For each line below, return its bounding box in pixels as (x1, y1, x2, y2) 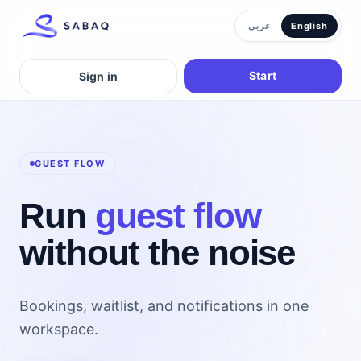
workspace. (19, 321, 98, 338)
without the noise (19, 233, 296, 272)
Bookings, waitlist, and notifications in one (19, 297, 309, 314)
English (290, 20, 328, 31)
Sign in (78, 69, 118, 83)
